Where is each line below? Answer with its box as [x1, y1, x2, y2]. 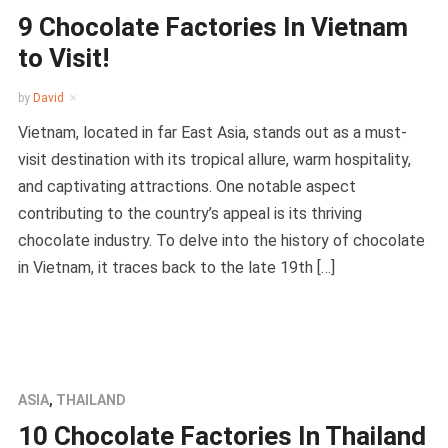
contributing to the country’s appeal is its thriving [17, 204, 362, 223]
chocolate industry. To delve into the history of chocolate [17, 231, 425, 250]
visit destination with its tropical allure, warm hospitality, [17, 150, 411, 169]
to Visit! [17, 43, 109, 73]
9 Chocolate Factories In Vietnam [17, 12, 408, 42]
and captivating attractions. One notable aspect [17, 177, 356, 196]
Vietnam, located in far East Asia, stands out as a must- [17, 123, 407, 142]
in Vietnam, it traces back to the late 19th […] [17, 258, 335, 277]
